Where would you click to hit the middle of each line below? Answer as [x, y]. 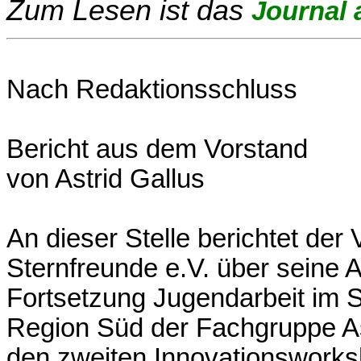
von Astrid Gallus [106, 179]
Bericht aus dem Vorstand [157, 149]
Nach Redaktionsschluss [152, 90]
